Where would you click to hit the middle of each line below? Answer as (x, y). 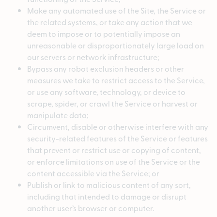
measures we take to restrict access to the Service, (116, 80)
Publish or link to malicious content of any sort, (109, 185)
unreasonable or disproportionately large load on (116, 45)
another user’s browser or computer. (91, 208)
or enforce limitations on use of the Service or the (114, 162)
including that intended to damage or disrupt (107, 196)
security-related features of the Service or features (117, 138)
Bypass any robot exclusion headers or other (106, 69)
